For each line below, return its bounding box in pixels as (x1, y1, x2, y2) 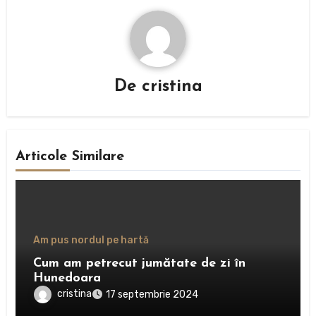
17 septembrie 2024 (106, 288, 199, 300)
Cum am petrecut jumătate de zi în (33, 256, 246, 270)
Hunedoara (33, 271, 102, 285)
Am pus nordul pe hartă (33, 233, 150, 246)
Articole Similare (16, 150, 125, 164)
